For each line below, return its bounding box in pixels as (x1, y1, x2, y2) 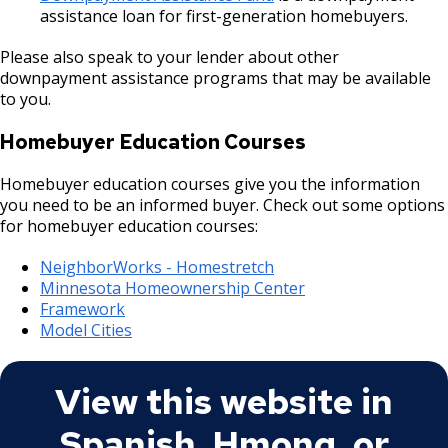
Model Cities (40, 318, 132, 341)
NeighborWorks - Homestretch (40, 255, 274, 278)
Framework (40, 297, 125, 320)
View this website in (55, 377, 393, 425)
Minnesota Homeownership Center (40, 276, 305, 299)
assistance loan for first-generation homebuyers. (40, 4, 408, 27)
